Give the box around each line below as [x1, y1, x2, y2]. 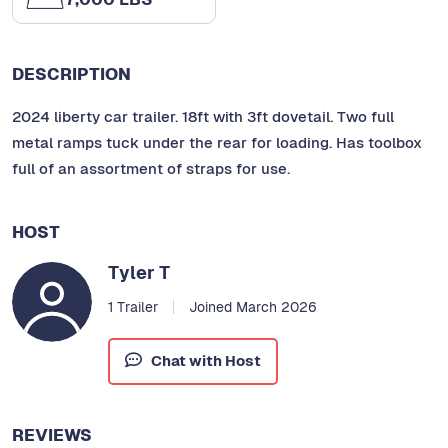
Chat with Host [150, 351, 261, 371]
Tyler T [108, 261, 170, 285]
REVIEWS [12, 423, 92, 446]
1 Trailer [108, 298, 158, 317]
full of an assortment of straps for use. [12, 159, 290, 179]
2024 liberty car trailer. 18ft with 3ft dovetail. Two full [12, 107, 394, 127]
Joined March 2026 [188, 298, 317, 317]
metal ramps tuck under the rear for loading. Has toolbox [12, 133, 422, 153]
